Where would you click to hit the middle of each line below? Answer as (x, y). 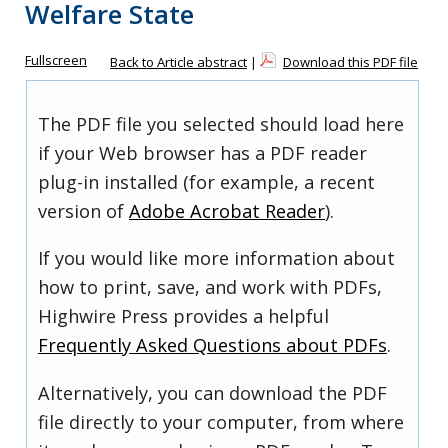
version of (83, 211)
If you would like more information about (216, 258)
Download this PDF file (350, 62)
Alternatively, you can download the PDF (212, 392)
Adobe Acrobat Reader (227, 211)
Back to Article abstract (178, 62)
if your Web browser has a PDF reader (202, 153)
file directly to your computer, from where (221, 421)
